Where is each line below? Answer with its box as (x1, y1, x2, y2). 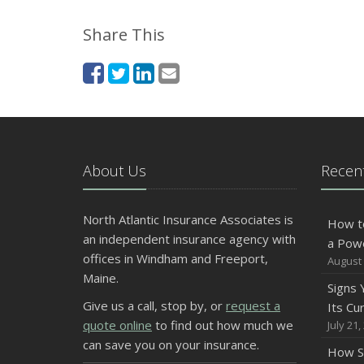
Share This (83, 23, 165, 45)
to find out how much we (152, 316, 293, 333)
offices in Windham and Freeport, (83, 249, 268, 266)
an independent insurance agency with (83, 230, 296, 247)
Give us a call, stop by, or (83, 297, 226, 314)
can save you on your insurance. (83, 336, 259, 353)
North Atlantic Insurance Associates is (83, 210, 293, 227)
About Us (83, 160, 146, 180)
